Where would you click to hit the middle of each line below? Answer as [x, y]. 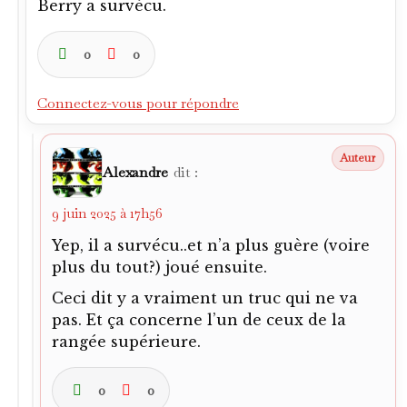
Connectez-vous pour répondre [138, 103]
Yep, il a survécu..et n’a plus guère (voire [211, 245]
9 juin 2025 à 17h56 [107, 213]
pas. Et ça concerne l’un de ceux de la [199, 320]
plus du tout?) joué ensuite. [159, 267]
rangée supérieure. [126, 342]
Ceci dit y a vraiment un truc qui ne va [205, 298]
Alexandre [135, 172]
